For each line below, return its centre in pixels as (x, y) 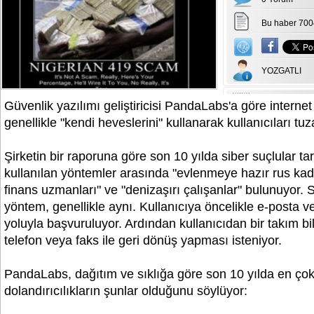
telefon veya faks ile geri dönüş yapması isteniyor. (143, 240)
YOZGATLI (281, 71)
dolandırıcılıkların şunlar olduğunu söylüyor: (126, 291)
